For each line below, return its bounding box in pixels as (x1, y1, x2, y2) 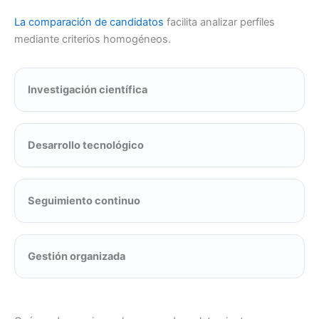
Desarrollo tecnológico (28, 138, 144, 152)
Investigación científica (28, 83, 147, 96)
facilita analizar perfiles (167, 15, 275, 28)
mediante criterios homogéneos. (14, 32, 171, 46)
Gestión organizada (28, 249, 125, 263)
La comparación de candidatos (14, 15, 167, 28)
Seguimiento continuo (28, 194, 140, 207)
